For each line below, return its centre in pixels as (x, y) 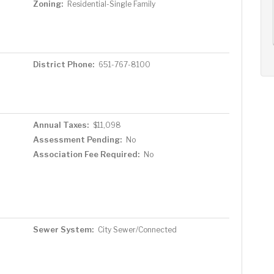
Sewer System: (63, 229)
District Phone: (63, 64)
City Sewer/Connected (137, 229)
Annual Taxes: (61, 124)
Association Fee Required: (86, 154)
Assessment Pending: (77, 139)
